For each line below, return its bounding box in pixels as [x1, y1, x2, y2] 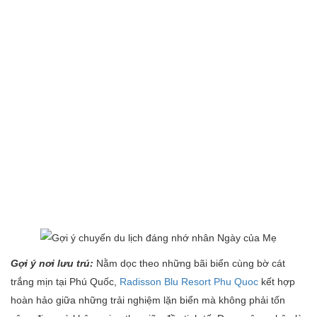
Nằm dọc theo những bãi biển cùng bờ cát [96, 257, 285, 269]
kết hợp [258, 275, 295, 287]
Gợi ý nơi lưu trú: [11, 257, 93, 269]
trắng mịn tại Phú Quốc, [11, 275, 120, 287]
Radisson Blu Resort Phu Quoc [120, 275, 258, 287]
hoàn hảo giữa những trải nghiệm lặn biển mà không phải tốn [11, 294, 285, 306]
